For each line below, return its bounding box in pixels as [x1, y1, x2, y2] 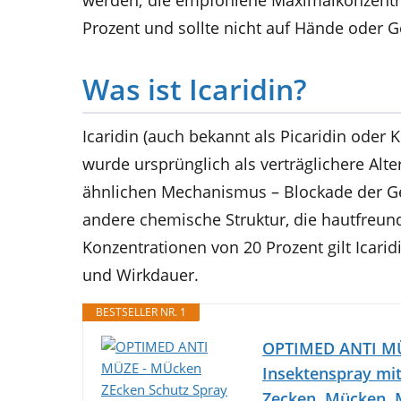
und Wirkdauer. [82, 263, 199, 286]
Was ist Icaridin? [82, 70, 307, 109]
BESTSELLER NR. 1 [96, 303, 186, 320]
